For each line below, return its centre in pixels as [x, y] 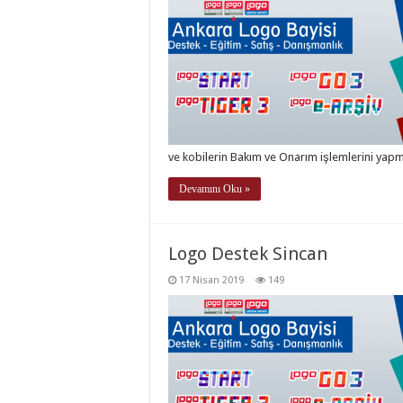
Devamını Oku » [215, 189]
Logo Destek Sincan [248, 254]
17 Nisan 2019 [211, 280]
